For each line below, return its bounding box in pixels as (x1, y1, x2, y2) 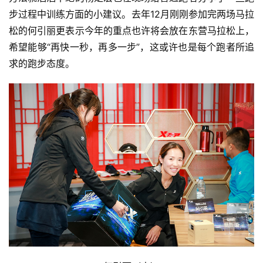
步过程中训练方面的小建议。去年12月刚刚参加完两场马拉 (9, 8, 254, 20)
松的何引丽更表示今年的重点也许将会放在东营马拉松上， (9, 24, 254, 36)
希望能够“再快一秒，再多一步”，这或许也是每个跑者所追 (9, 41, 254, 53)
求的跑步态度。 (9, 57, 75, 69)
